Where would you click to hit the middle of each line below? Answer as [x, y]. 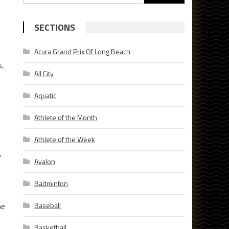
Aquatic [45, 96]
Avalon [45, 162]
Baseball [48, 205]
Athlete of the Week [65, 140]
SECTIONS [55, 28]
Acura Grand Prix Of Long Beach [83, 52]
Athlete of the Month [66, 118]
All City [44, 74]
